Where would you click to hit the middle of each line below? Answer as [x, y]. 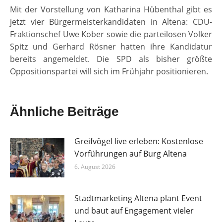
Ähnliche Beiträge [64, 112]
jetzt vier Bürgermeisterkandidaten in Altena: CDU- [111, 22]
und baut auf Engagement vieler [134, 211]
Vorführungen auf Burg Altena [131, 154]
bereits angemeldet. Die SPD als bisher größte [111, 59]
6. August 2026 [95, 167]
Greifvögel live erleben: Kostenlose [139, 141]
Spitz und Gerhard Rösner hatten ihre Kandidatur [111, 47]
